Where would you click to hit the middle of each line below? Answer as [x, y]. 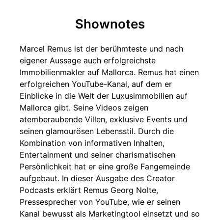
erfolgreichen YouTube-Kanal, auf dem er [96, 84]
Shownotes [110, 24]
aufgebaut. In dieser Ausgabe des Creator [97, 178]
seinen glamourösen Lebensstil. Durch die [97, 131]
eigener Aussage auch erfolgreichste [88, 60]
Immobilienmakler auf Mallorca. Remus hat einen [109, 72]
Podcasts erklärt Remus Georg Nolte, [89, 190]
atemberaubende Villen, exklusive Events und [104, 119]
